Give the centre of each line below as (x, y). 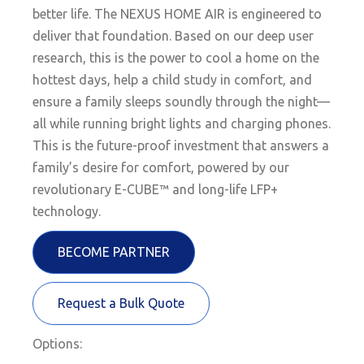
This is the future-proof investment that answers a (181, 145)
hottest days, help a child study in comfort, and (173, 80)
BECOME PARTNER (114, 252)
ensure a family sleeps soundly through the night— (182, 102)
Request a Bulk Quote (121, 303)
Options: (58, 344)
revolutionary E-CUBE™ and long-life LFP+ (156, 189)
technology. (67, 211)
